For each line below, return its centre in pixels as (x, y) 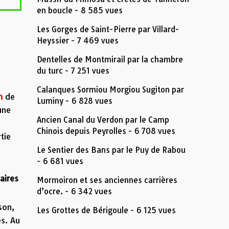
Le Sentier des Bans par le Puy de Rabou (111, 150)
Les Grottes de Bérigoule (83, 210)
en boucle (55, 10)
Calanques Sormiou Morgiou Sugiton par (111, 90)
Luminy (50, 101)
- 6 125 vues (152, 210)
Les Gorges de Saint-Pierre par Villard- (108, 29)
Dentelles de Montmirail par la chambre (110, 60)
